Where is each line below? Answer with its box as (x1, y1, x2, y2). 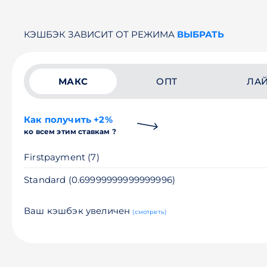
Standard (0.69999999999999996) (24, 174, 176, 185)
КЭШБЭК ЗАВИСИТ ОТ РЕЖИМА (24, 29, 177, 40)
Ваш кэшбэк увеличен (24, 205, 133, 216)
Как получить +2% (24, 114, 113, 125)
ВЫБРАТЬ (177, 29, 224, 40)
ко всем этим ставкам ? (24, 127, 116, 136)
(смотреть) (132, 208, 167, 216)
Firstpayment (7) (24, 151, 100, 163)
